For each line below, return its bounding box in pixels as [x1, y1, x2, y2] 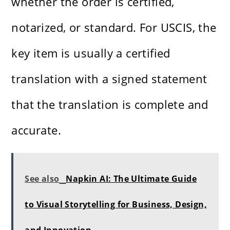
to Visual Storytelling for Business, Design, [25, 199, 207, 210]
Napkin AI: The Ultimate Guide [66, 173, 197, 185]
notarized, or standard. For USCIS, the [11, 20, 217, 35]
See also [25, 173, 60, 185]
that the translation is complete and [11, 97, 208, 112]
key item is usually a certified [11, 45, 170, 61]
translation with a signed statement [11, 71, 207, 87]
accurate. [11, 122, 62, 138]
